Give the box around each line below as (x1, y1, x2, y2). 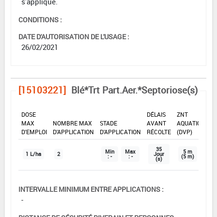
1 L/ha (26, 150, 41, 157)
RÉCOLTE (147, 127, 171, 136)
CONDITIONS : (18, 15, 62, 24)
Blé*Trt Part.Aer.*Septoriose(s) (71, 83, 198, 96)
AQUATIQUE (177, 119, 208, 127)
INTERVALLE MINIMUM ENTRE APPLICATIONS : (18, 184, 164, 194)
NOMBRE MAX (53, 119, 92, 127)
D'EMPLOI (21, 127, 47, 136)
